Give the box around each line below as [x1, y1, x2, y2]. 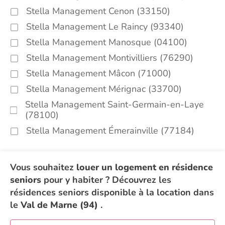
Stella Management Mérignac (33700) [26, 83, 182, 95]
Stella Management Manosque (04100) [26, 36, 187, 48]
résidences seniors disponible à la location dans [10, 186, 214, 198]
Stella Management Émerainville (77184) [26, 125, 194, 137]
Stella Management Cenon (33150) [26, 5, 170, 17]
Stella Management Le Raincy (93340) [26, 21, 184, 33]
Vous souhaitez [10, 161, 76, 173]
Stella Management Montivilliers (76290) [26, 52, 193, 64]
